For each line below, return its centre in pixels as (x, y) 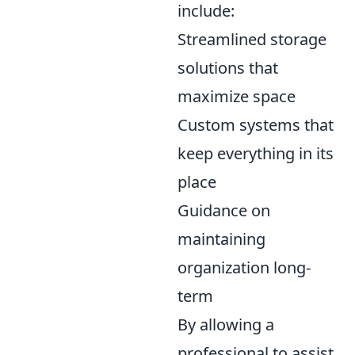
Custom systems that (256, 125)
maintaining (221, 239)
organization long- (244, 267)
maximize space (237, 96)
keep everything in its (256, 153)
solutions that (228, 68)
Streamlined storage (252, 39)
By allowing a (226, 324)
